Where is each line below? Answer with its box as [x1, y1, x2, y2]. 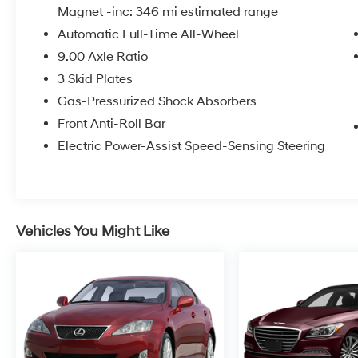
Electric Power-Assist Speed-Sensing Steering [58, 138, 326, 155]
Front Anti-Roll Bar [58, 116, 166, 133]
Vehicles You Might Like [16, 222, 169, 241]
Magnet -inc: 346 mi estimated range [58, 4, 279, 21]
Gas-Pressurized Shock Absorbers [58, 93, 257, 110]
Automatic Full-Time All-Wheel [58, 26, 241, 43]
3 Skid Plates [58, 71, 133, 88]
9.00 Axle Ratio [58, 49, 149, 66]
